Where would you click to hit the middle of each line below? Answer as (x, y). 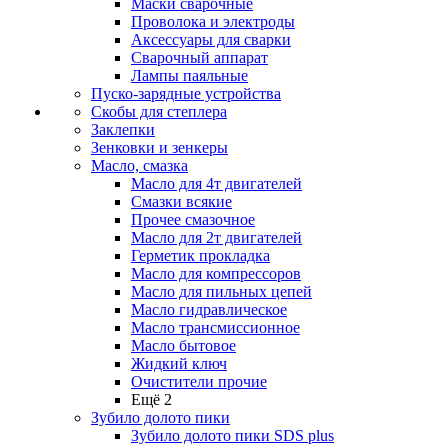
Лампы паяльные (189, 75)
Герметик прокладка (200, 255)
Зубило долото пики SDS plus (232, 435)
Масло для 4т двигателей (216, 183)
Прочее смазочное (193, 219)
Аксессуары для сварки (211, 39)
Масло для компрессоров (216, 273)
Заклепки (123, 129)
